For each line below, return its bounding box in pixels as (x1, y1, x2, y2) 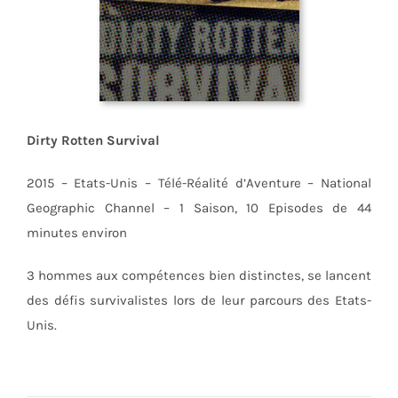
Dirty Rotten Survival (26, 131, 160, 148)
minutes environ (26, 224, 127, 241)
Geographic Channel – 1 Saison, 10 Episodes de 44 (26, 199, 372, 216)
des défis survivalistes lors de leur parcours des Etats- (26, 291, 372, 308)
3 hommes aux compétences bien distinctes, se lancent (26, 267, 372, 283)
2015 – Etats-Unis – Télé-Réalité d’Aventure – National (26, 174, 372, 191)
